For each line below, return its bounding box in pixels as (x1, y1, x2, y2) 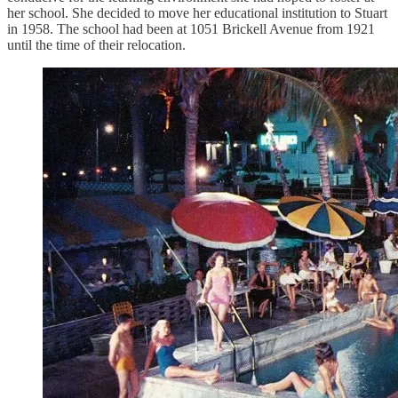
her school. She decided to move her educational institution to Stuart (7, 4, 387, 20)
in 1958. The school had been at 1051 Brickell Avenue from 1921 (7, 20, 375, 36)
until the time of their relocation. (7, 36, 186, 52)
